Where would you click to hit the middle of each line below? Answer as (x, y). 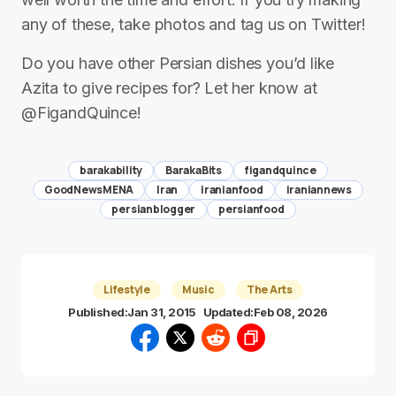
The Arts (269, 289)
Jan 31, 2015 (162, 312)
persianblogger (154, 209)
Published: (98, 312)
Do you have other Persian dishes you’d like (178, 63)
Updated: (228, 312)
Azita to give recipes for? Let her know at (169, 88)
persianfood (251, 209)
